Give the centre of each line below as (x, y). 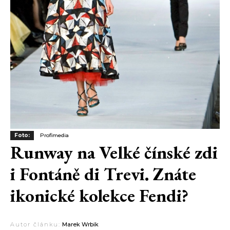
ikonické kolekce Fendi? (99, 196)
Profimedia (54, 136)
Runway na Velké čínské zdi (114, 152)
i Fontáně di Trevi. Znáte (103, 174)
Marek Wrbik (80, 225)
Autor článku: (35, 225)
